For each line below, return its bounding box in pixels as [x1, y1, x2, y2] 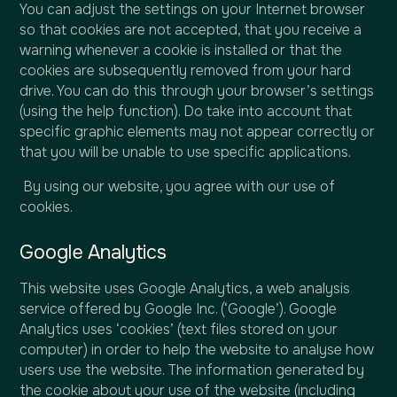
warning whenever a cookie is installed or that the [19, 42, 343, 60]
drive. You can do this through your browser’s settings [19, 82, 375, 101]
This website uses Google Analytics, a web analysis [19, 280, 351, 299]
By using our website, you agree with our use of [19, 178, 336, 197]
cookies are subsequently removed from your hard [19, 62, 352, 81]
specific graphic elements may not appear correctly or [19, 123, 376, 142]
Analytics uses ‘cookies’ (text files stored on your [19, 321, 339, 339]
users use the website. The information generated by [19, 362, 365, 380]
